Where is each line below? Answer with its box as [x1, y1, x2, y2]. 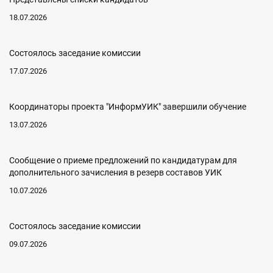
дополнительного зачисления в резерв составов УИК [9, 168, 222, 177]
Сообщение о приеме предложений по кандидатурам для [9, 155, 237, 165]
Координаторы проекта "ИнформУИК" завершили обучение [9, 102, 246, 112]
